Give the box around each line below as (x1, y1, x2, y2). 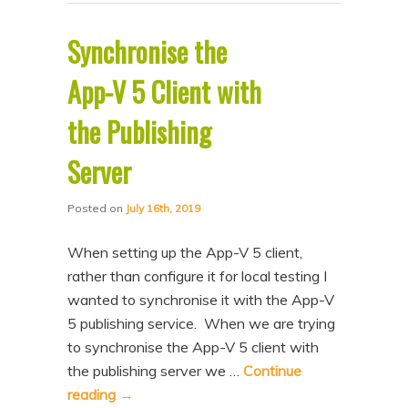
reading (67, 385, 120, 403)
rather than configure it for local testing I (67, 267, 328, 285)
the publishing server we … (67, 362, 244, 380)
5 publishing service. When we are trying (67, 314, 336, 332)
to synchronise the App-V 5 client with (67, 338, 320, 356)
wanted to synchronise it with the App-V (67, 291, 335, 309)
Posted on (67, 201, 127, 215)
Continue (243, 362, 302, 380)
